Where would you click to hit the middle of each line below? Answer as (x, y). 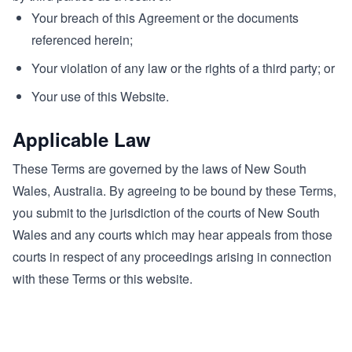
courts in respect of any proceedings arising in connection (172, 257)
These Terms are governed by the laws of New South (159, 169)
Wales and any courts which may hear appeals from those (172, 235)
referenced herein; (82, 40)
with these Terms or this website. (103, 279)
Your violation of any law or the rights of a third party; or (183, 68)
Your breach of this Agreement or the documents (165, 18)
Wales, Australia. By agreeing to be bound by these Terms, (174, 191)
